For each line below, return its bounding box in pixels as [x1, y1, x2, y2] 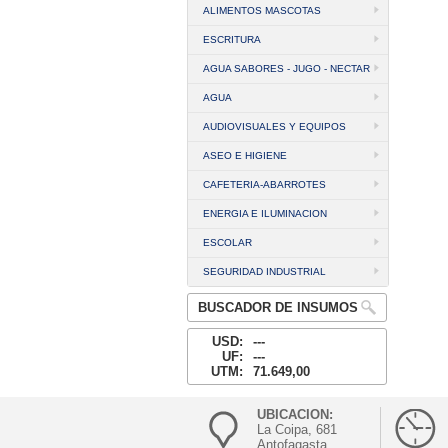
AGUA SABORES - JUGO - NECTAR [203, 63, 370, 74]
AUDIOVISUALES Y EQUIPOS [203, 121, 346, 132]
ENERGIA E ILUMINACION [203, 208, 327, 219]
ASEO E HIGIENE [203, 150, 287, 161]
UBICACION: [257, 407, 333, 422]
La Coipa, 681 [257, 422, 337, 437]
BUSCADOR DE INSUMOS [198, 300, 358, 315]
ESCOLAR [203, 237, 252, 248]
